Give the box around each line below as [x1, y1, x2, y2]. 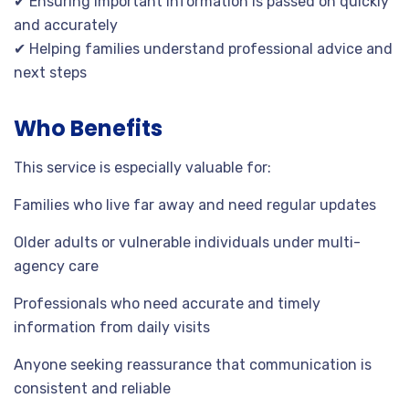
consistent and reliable [14, 380, 171, 397]
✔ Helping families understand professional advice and [14, 40, 393, 58]
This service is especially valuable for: [14, 159, 271, 176]
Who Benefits [14, 113, 163, 143]
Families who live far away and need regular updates [14, 196, 376, 214]
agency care [14, 257, 99, 275]
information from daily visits [14, 319, 210, 336]
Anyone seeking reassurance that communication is [14, 356, 372, 373]
